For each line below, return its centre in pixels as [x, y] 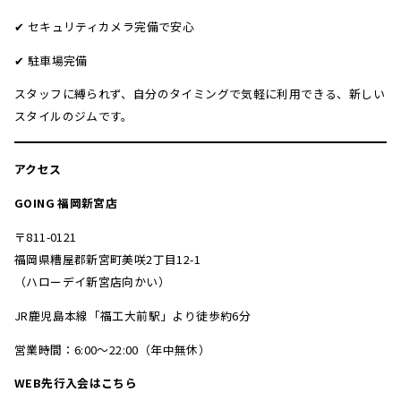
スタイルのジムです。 [74, 116]
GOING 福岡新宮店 [66, 203]
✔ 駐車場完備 [51, 60]
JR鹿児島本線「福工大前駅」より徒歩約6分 [133, 315]
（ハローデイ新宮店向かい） [92, 281]
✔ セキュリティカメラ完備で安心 [105, 26]
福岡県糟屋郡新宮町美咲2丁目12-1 [107, 259]
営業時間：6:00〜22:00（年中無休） [113, 349]
